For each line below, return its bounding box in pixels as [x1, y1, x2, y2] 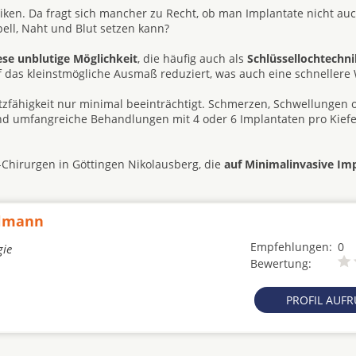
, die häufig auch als [137, 51, 247, 66]
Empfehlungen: [250, 239, 332, 254]
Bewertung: [250, 256, 311, 271]
